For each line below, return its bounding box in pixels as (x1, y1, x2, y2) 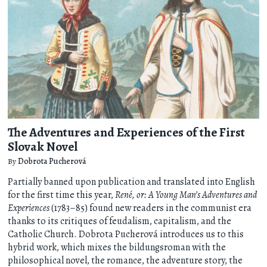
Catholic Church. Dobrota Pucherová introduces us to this (8, 228, 244, 241)
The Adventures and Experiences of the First (8, 123, 246, 141)
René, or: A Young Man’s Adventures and (115, 188, 257, 202)
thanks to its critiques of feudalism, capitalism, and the (8, 215, 232, 228)
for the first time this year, (8, 188, 116, 202)
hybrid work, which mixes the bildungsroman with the (8, 241, 226, 254)
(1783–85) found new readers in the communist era (49, 201, 252, 215)
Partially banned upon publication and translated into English (8, 175, 256, 189)
